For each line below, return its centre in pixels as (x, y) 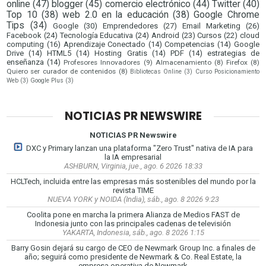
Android (165, 35)
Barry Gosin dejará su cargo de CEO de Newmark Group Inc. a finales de (133, 248)
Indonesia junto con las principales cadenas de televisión (133, 223)
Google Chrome (227, 15)
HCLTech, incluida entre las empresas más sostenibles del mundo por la (133, 181)
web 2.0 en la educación (115, 15)
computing (26, 44)
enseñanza (26, 62)
